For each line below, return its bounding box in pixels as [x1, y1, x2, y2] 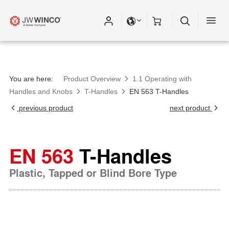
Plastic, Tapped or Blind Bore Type [9, 165, 177, 180]
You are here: [9, 75, 53, 83]
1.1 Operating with [132, 75, 192, 83]
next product [169, 104, 212, 112]
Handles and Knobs [9, 87, 73, 96]
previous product [17, 104, 74, 112]
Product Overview [63, 75, 121, 83]
